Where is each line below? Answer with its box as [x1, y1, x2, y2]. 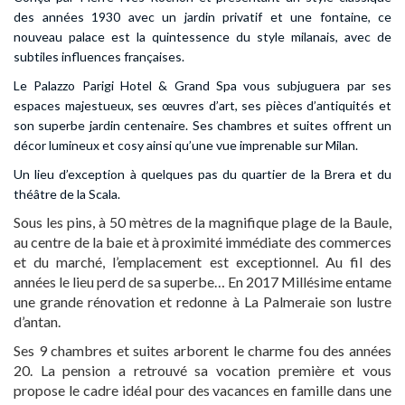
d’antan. [14, 313, 61, 330]
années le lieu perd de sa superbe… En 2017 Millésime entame [14, 273, 391, 290]
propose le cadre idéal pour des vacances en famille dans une [14, 381, 391, 399]
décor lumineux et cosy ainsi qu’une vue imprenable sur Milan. [14, 137, 358, 153]
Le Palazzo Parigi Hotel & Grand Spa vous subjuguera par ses [14, 78, 391, 93]
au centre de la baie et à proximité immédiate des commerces [14, 233, 391, 250]
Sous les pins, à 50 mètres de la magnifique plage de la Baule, [14, 213, 391, 231]
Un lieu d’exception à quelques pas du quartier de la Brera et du [14, 166, 391, 182]
